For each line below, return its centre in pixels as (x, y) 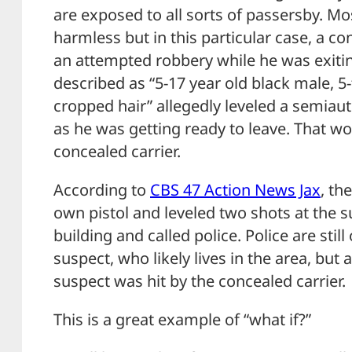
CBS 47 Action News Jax (235, 190)
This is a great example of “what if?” (182, 320)
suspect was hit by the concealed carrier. (200, 281)
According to (102, 190)
